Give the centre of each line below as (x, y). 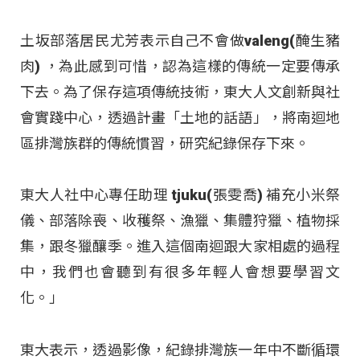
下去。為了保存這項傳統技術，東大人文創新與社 (180, 92)
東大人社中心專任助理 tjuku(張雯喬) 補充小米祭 (180, 195)
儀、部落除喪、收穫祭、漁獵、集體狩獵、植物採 (180, 221)
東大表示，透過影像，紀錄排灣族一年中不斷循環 (180, 350)
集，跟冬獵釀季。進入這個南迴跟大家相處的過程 (180, 247)
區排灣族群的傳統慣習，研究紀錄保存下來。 (165, 144)
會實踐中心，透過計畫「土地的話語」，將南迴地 (180, 118)
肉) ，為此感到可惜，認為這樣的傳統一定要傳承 (180, 67)
